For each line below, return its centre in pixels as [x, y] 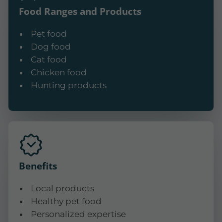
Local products [62, 189]
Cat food [49, 60]
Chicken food [58, 73]
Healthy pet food [66, 201]
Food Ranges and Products [80, 11]
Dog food [51, 47]
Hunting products [68, 85]
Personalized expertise [78, 214]
